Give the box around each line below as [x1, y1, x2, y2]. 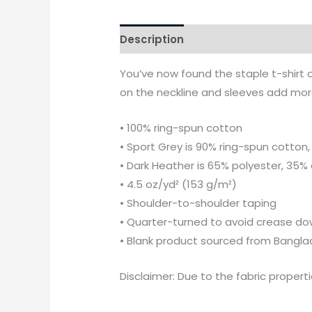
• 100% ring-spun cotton [120, 120, 243, 136]
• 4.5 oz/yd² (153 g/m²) [120, 177, 237, 192]
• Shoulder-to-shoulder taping [120, 196, 277, 211]
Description [120, 31, 185, 47]
